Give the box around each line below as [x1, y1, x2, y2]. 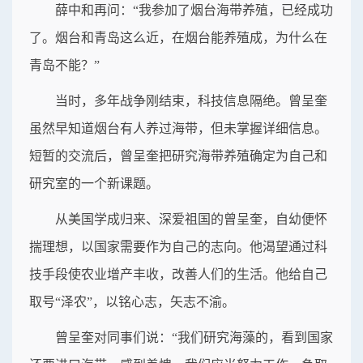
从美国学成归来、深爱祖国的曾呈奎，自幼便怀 [55, 212, 327, 227]
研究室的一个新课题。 [29, 177, 159, 191]
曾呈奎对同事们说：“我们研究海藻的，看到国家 [55, 331, 333, 345]
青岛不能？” [29, 58, 100, 73]
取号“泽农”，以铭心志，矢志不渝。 [29, 295, 235, 310]
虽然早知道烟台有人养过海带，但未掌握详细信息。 [29, 122, 327, 136]
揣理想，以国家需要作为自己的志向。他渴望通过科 [29, 240, 327, 254]
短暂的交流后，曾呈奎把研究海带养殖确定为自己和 [29, 149, 327, 164]
